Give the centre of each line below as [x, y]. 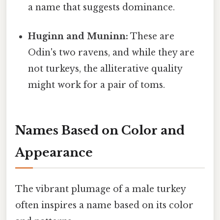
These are [151, 37]
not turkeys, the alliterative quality [105, 69]
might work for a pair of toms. [97, 85]
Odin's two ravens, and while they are [111, 53]
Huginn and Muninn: [78, 37]
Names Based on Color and [100, 130]
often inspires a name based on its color [104, 206]
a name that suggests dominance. [102, 7]
